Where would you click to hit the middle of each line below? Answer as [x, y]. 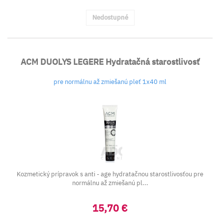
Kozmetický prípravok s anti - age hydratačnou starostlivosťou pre [110, 174]
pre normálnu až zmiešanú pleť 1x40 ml [110, 82]
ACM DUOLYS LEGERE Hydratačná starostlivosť [110, 62]
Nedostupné [110, 17]
